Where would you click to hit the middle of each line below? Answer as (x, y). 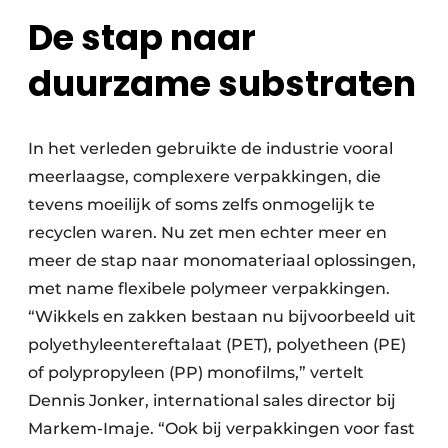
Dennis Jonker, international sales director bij (212, 400)
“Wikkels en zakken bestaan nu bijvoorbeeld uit (222, 316)
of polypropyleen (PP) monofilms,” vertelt (196, 372)
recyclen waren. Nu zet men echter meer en (207, 232)
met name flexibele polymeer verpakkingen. (209, 288)
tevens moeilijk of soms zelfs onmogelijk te (201, 204)
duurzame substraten (222, 83)
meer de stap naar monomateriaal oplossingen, (222, 260)
